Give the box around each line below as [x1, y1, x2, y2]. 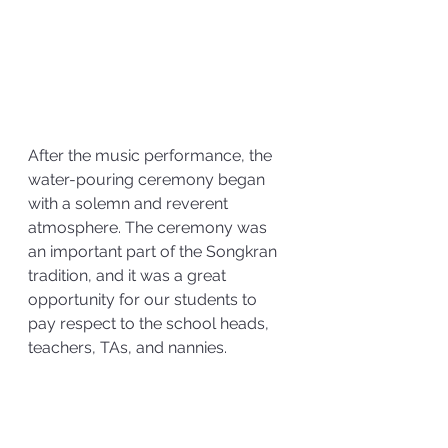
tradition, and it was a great [28, 266, 230, 286]
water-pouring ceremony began [28, 170, 269, 190]
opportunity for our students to [28, 290, 261, 310]
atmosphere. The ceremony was [28, 218, 271, 238]
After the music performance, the [28, 146, 276, 166]
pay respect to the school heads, [28, 314, 273, 334]
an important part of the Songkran [28, 242, 281, 262]
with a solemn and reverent [28, 194, 232, 214]
